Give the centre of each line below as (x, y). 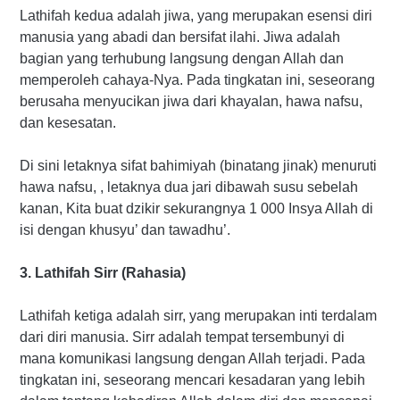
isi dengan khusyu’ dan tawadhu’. (125, 229)
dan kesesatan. (68, 122)
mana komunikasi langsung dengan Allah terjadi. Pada (192, 358)
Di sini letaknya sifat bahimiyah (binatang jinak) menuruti (198, 165)
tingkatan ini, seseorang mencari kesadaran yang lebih (192, 379)
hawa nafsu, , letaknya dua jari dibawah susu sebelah (189, 187)
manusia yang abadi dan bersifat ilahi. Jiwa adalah (180, 37)
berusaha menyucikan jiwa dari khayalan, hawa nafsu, (191, 101)
